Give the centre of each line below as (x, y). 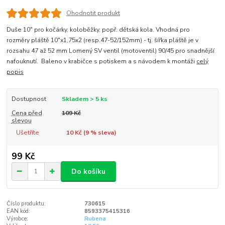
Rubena (95, 219)
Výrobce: (18, 219)
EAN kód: (19, 211)
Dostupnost (29, 99)
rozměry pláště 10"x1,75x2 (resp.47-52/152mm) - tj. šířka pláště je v (103, 40)
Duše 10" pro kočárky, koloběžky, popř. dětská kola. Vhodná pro (98, 29)
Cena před (27, 113)
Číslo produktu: (26, 204)
